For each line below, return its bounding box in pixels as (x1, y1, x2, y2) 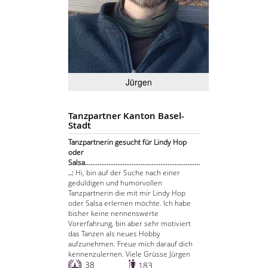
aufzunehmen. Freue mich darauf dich (68, 239, 193, 249)
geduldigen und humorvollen (68, 178, 162, 188)
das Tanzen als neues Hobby (68, 229, 160, 239)
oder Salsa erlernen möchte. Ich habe (68, 198, 191, 209)
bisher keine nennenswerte (68, 208, 159, 219)
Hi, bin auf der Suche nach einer (75, 167, 180, 178)
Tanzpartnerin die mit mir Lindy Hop (68, 188, 185, 199)
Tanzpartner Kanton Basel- (68, 109, 184, 123)
